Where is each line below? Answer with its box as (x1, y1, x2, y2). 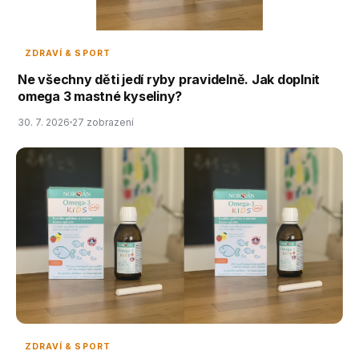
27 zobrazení (72, 116, 134, 129)
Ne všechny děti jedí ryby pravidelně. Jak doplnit (18, 71, 321, 88)
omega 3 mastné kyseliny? (18, 88, 183, 105)
